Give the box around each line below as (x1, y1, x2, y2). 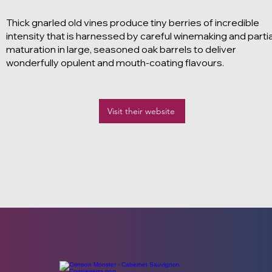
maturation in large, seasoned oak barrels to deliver (6, 43, 236, 55)
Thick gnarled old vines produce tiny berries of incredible (6, 16, 259, 29)
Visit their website (107, 106, 175, 117)
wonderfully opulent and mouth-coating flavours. (6, 56, 224, 69)
